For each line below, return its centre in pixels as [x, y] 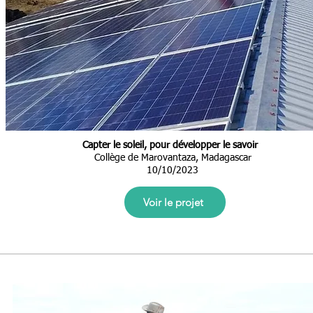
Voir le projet [173, 202]
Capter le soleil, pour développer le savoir [170, 145]
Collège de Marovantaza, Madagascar [173, 158]
